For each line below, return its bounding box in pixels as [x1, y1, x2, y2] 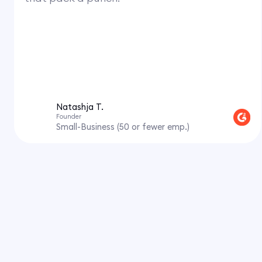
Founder [56, 112, 81, 120]
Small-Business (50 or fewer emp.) [56, 121, 189, 133]
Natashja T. [56, 101, 104, 112]
